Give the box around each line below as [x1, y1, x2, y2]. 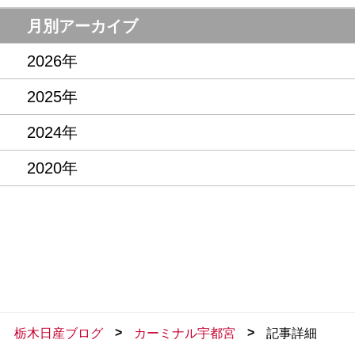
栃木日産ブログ [14, 326, 103, 340]
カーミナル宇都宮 [134, 326, 235, 340]
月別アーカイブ [27, 17, 139, 35]
